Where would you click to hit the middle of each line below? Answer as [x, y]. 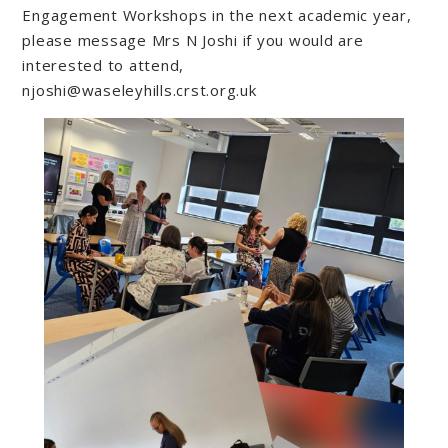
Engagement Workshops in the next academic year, [217, 14]
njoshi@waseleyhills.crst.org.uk [142, 89]
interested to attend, [103, 64]
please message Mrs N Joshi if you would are [193, 39]
